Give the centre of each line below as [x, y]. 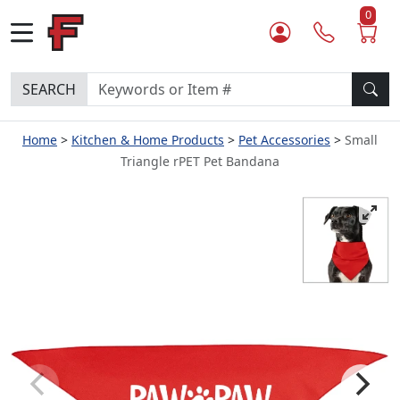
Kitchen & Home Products [148, 140]
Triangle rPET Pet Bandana [200, 161]
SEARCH [49, 89]
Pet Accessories [284, 140]
